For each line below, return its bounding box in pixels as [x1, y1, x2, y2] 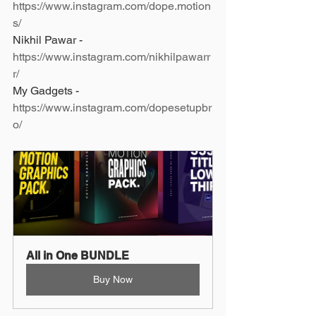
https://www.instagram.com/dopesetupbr [13, 100, 212, 114]
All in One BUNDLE [26, 248, 129, 262]
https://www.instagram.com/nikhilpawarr [13, 49, 210, 63]
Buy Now [93, 273, 133, 285]
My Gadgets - [13, 83, 82, 97]
